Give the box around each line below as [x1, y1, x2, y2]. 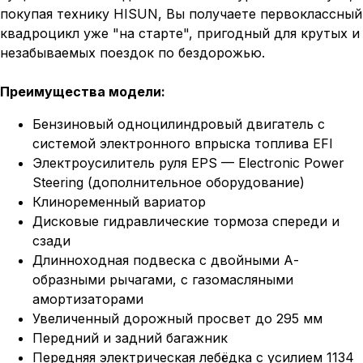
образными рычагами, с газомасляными [32, 271, 293, 288]
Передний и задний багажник [32, 330, 228, 347]
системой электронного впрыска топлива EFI [32, 135, 333, 152]
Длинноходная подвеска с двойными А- [32, 252, 299, 269]
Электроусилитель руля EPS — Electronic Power [32, 155, 344, 172]
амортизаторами [32, 291, 143, 308]
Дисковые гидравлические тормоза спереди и [32, 213, 340, 230]
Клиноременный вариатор [32, 194, 206, 211]
